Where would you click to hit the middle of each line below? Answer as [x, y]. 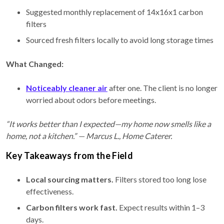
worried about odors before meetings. [91, 99]
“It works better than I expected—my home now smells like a [108, 123]
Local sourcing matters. [70, 179]
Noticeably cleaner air [67, 87]
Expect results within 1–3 [161, 207]
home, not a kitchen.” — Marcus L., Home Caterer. [89, 135]
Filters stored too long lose [160, 179]
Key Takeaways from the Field [70, 155]
